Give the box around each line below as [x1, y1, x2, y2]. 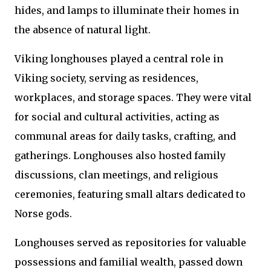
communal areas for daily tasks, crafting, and [15, 130, 236, 143]
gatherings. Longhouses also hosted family [15, 149, 226, 162]
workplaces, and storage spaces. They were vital [15, 91, 252, 104]
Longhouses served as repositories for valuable [15, 237, 246, 249]
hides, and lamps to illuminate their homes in [15, 4, 239, 17]
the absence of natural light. [15, 24, 151, 36]
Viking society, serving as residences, [15, 72, 198, 85]
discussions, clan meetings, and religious [15, 169, 218, 181]
